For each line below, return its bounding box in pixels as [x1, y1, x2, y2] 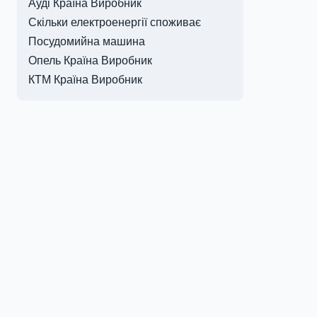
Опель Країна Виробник [28, 53, 152, 68]
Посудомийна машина [28, 34, 145, 49]
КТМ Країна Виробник [28, 72, 142, 87]
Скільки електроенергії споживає [28, 15, 201, 30]
